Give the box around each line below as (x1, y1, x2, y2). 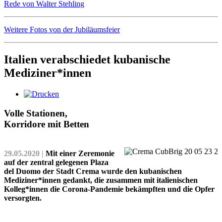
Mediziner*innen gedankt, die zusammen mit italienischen (4, 176, 198, 185)
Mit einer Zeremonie (44, 149, 114, 158)
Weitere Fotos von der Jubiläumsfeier (4, 25, 120, 34)
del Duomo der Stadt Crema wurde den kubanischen (4, 167, 182, 176)
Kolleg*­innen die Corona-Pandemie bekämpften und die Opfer (4, 185, 215, 194)
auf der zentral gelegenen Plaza (4, 158, 109, 167)
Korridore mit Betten (4, 119, 89, 129)
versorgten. (4, 194, 42, 203)
